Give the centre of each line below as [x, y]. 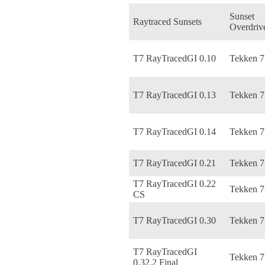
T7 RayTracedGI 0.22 [174, 183]
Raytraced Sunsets [167, 21]
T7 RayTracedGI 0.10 [174, 58]
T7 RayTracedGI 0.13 [174, 95]
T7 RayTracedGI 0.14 [174, 131]
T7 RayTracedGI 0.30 [174, 220]
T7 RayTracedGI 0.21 [174, 163]
